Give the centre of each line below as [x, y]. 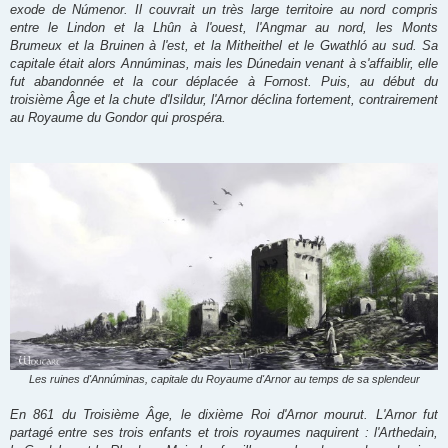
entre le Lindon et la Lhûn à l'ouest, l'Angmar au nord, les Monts [224, 27]
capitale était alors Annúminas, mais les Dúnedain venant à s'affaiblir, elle [224, 63]
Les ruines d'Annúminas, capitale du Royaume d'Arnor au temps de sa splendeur [224, 379]
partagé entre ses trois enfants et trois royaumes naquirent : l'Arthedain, [224, 433]
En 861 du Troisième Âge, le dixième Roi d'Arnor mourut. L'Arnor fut [224, 415]
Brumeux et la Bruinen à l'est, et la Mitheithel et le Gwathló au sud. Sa [224, 45]
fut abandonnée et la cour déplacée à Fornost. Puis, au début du [224, 81]
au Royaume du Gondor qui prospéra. [118, 117]
